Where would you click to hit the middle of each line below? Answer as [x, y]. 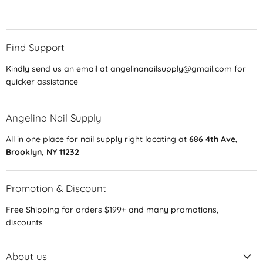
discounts [24, 223]
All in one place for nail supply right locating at [97, 139]
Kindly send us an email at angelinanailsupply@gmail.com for [126, 69]
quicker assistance [42, 82]
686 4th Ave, [213, 139]
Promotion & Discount [56, 188]
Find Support [35, 48]
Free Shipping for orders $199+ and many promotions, [112, 210]
